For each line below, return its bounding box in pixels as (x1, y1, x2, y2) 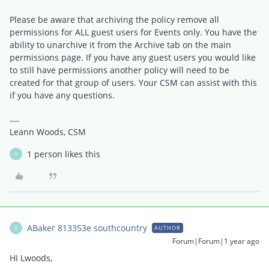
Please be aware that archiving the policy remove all (10, 13, 219, 25)
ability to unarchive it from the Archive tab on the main (10, 38, 231, 50)
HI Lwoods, (10, 252, 55, 264)
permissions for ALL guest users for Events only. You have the (10, 26, 257, 38)
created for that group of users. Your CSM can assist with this (10, 76, 257, 88)
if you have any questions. (10, 89, 115, 101)
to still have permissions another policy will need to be (10, 64, 229, 76)
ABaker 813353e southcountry (27, 222, 147, 234)
